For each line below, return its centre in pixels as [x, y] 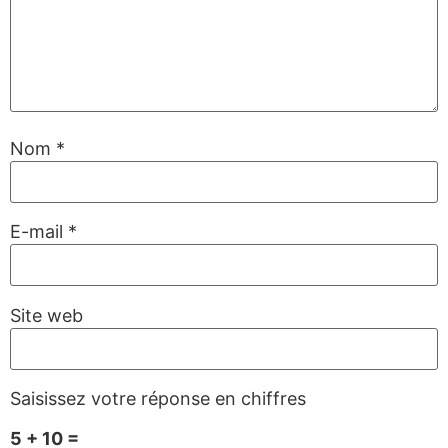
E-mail [39, 232]
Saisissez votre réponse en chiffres [158, 399]
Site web [46, 315]
